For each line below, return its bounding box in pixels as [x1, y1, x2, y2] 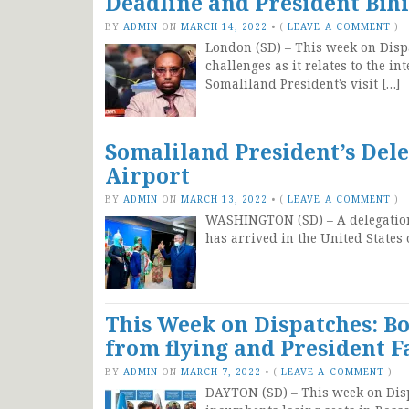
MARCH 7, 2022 [181, 364, 262, 378]
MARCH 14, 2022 [181, 19, 268, 33]
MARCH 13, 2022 [181, 192, 268, 205]
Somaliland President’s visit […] [205, 75, 400, 92]
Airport [105, 161, 190, 190]
